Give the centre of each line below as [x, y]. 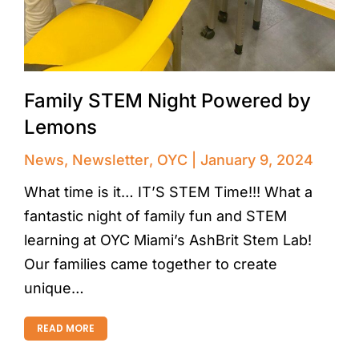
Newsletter [111, 159]
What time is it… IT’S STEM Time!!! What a [168, 192]
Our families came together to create [151, 264]
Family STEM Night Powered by [167, 100]
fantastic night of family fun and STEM [155, 216]
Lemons [61, 127]
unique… [54, 288]
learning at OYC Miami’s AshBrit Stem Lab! [168, 240]
